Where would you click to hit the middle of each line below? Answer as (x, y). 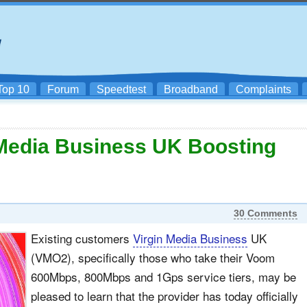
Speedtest (121, 89)
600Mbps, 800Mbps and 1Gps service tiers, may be (163, 277)
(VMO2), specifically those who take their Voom (153, 257)
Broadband (191, 89)
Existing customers (82, 238)
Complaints (263, 89)
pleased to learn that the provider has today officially (164, 296)
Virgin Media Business (190, 238)
